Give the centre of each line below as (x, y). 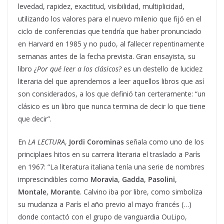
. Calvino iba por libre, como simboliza (141, 191)
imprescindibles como (54, 179)
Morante (65, 191)
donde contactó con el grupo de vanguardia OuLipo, (102, 216)
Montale (32, 191)
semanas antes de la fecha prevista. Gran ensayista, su (107, 56)
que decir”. (36, 118)
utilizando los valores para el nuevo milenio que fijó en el (110, 18)
